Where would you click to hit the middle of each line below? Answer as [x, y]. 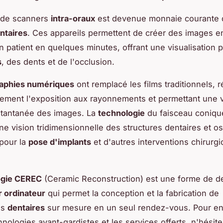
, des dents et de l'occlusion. [58, 61]
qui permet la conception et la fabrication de [132, 193]
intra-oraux [73, 18]
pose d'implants [60, 142]
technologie [121, 113]
